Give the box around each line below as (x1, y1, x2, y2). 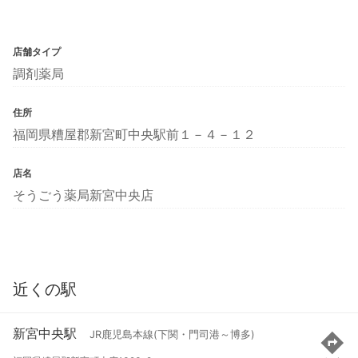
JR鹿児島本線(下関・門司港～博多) (89, 328, 255, 341)
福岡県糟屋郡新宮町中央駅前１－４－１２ (13, 125, 256, 142)
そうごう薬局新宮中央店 (13, 186, 153, 203)
